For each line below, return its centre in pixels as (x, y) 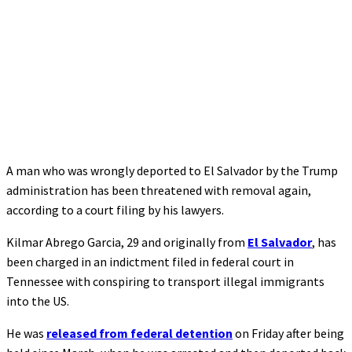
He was (26, 333)
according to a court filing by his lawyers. (115, 210)
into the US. (38, 301)
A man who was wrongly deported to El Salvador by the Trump (172, 170)
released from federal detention (139, 333)
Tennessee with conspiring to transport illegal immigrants (165, 281)
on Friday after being (288, 333)
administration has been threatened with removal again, (159, 190)
